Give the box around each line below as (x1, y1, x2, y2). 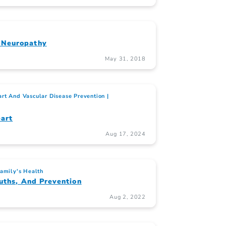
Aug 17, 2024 (105, 130, 146, 138)
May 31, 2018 (105, 55, 146, 63)
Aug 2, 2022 (109, 193, 146, 201)
